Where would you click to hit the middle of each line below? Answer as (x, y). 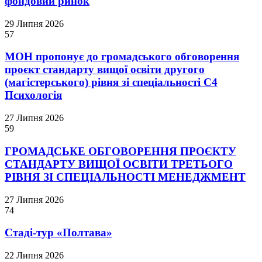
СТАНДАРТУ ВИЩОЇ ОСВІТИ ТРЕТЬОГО (119, 164)
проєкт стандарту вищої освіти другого (105, 70)
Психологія (33, 95)
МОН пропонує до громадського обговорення (122, 57)
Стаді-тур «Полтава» (58, 233)
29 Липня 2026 (34, 23)
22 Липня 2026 (34, 256)
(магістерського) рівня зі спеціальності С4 (111, 82)
